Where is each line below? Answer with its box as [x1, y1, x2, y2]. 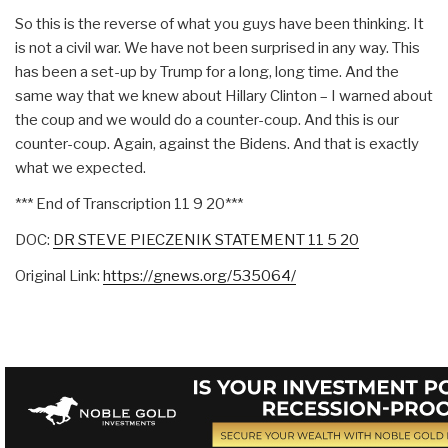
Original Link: [15, 266, 103, 285]
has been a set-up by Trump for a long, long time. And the [15, 62, 399, 81]
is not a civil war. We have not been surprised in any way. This [15, 38, 420, 57]
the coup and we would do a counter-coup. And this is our [15, 110, 399, 129]
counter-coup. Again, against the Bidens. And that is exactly [15, 134, 419, 153]
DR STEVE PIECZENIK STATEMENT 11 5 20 [53, 230, 359, 249]
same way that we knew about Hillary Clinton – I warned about [15, 86, 433, 105]
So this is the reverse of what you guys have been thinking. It [15, 14, 424, 33]
